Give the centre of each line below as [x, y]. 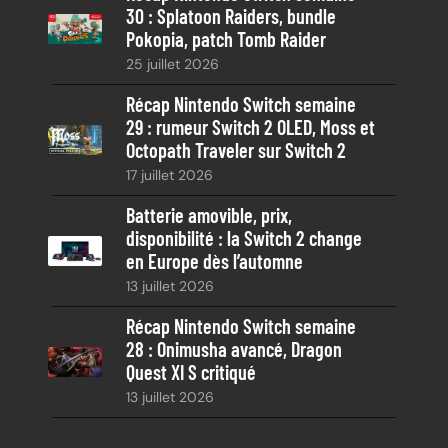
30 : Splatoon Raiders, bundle [231, 15]
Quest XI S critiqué [191, 371]
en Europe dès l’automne [214, 260]
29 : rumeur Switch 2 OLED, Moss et [250, 126]
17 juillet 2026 [169, 174]
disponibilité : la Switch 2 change [244, 237]
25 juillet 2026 [172, 63]
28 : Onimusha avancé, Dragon [234, 348]
